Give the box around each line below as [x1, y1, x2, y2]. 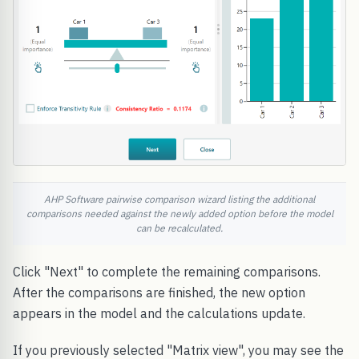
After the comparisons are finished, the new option [13, 284, 305, 301]
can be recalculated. [136, 222, 223, 235]
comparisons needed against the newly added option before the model [26, 208, 333, 220]
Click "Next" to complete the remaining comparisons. [13, 264, 321, 280]
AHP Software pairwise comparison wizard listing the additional [44, 193, 315, 206]
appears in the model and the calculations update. [13, 305, 305, 322]
